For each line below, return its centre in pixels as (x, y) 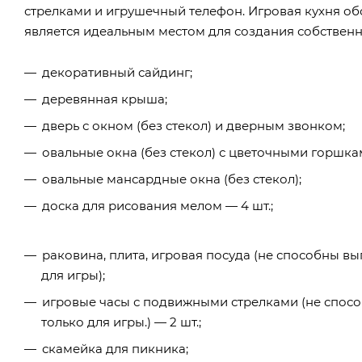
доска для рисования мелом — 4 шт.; (158, 205)
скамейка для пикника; (115, 348)
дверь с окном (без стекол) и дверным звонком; (194, 125)
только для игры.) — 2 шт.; (121, 322)
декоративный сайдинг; (117, 72)
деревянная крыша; (105, 99)
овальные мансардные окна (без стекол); (172, 179)
